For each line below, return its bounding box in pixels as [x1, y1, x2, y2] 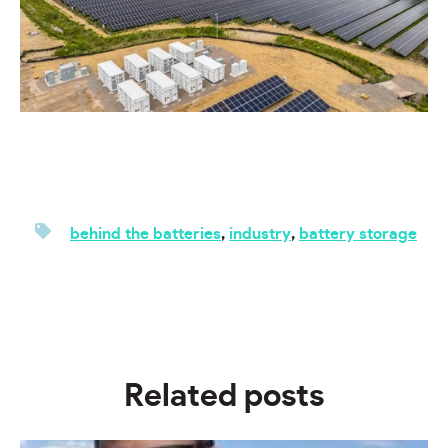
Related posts [124, 379, 324, 412]
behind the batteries [70, 225, 221, 242]
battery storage [299, 225, 417, 242]
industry [229, 225, 291, 242]
